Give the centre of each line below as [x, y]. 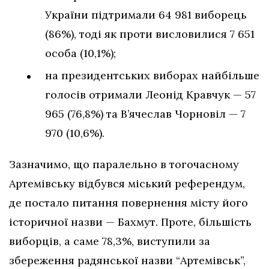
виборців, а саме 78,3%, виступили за [110, 241]
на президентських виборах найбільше [152, 75]
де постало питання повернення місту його [128, 202]
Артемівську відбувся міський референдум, [127, 183]
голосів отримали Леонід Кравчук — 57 [150, 94]
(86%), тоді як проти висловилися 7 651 [150, 34]
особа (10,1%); [80, 53]
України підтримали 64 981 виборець [146, 14]
